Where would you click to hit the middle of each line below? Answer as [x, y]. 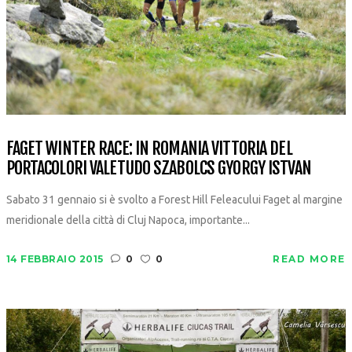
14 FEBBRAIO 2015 [55, 258]
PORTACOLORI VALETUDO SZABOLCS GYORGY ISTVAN [158, 167]
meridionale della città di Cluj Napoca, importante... [128, 220]
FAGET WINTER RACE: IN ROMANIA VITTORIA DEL [149, 148]
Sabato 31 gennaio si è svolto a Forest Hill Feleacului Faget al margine [174, 199]
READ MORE [309, 258]
